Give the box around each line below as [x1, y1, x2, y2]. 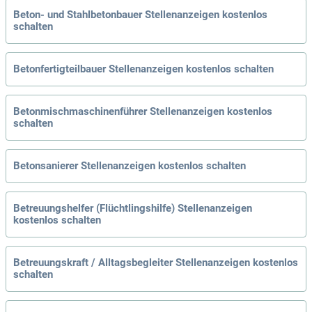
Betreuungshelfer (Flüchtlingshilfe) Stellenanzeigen [13, 202, 252, 215]
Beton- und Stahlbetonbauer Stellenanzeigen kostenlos [13, 8, 267, 22]
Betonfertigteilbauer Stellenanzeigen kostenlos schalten [13, 63, 274, 76]
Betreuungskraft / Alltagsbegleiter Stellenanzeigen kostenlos [13, 256, 298, 270]
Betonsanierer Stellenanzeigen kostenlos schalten [13, 159, 246, 173]
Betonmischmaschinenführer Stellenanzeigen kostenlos [13, 105, 272, 118]
